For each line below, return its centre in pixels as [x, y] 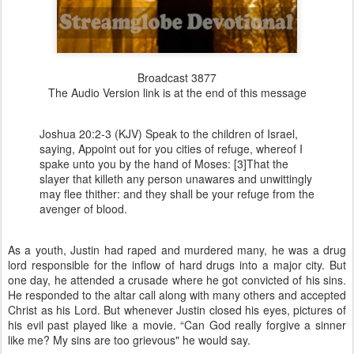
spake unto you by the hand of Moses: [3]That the [164, 164]
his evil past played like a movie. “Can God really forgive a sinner [177, 325]
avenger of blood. [83, 209]
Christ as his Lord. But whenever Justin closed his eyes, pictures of [177, 310]
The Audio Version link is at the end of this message [177, 92]
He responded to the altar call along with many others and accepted [177, 295]
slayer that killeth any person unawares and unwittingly [176, 179]
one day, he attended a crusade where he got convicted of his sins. [177, 280]
